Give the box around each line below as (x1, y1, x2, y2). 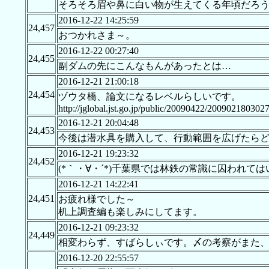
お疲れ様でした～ (58, 194, 135, 205)
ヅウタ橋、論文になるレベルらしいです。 (58, 91, 241, 102)
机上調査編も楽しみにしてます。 (58, 207, 202, 217)
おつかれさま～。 (58, 30, 135, 41)
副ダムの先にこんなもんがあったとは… (58, 61, 231, 71)
